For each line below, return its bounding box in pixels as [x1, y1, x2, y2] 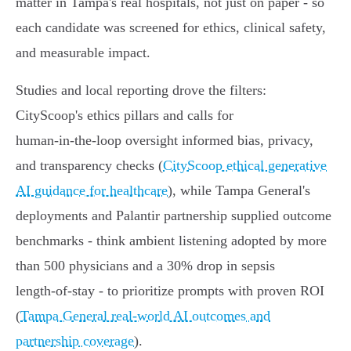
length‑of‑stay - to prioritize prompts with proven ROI [16, 283, 324, 299]
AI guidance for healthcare [16, 183, 168, 199]
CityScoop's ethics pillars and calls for [16, 107, 233, 124]
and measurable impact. [16, 45, 150, 61]
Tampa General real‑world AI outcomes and [20, 308, 270, 324]
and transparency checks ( [16, 157, 163, 174]
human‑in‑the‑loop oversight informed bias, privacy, [16, 132, 313, 149]
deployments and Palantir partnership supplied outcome [16, 208, 331, 224]
